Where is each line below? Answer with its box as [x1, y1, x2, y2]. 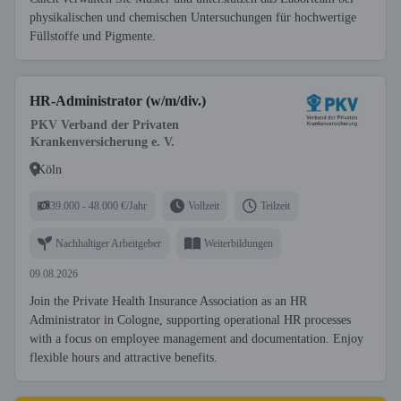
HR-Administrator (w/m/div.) [30, 93, 206, 108]
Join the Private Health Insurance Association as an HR [30, 294, 307, 308]
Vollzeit [188, 199, 219, 212]
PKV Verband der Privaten [30, 118, 179, 132]
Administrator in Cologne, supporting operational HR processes [30, 313, 351, 327]
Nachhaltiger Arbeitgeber [55, 236, 161, 250]
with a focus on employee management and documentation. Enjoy [30, 332, 363, 346]
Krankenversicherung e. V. [30, 135, 175, 149]
